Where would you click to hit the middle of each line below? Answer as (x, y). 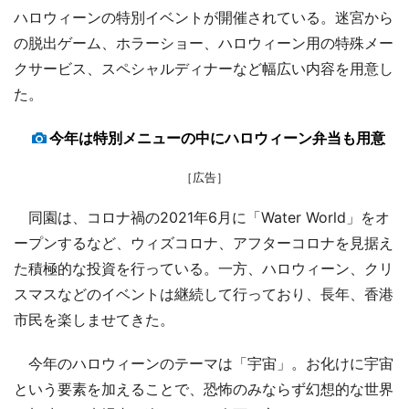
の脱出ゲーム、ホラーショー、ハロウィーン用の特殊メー (204, 42)
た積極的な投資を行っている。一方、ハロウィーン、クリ (204, 268)
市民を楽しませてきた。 (94, 319)
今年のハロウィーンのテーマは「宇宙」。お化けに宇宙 (204, 363)
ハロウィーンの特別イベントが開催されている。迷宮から (204, 17)
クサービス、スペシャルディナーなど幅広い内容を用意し (204, 68)
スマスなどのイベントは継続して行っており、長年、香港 (204, 294)
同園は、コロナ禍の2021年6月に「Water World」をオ (202, 217)
